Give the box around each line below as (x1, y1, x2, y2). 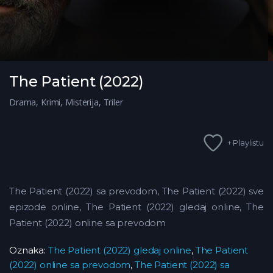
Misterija (65, 96, 99, 108)
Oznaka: (9, 244, 48, 257)
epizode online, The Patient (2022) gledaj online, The (9, 201, 264, 213)
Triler (103, 96, 123, 108)
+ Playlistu (227, 137, 264, 147)
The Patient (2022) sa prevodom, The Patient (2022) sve (9, 185, 264, 197)
